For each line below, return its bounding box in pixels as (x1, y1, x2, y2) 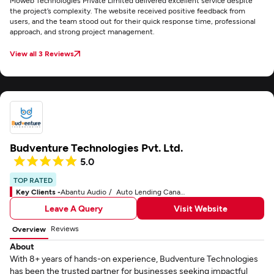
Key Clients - (16, 187, 61, 196)
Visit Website (174, 202, 228, 213)
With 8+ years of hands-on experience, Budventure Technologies (10, 253, 258, 264)
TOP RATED (13, 176, 53, 184)
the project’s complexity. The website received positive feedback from (10, 6, 245, 15)
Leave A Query (44, 202, 103, 213)
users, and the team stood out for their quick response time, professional (10, 17, 256, 25)
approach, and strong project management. (10, 27, 155, 35)
